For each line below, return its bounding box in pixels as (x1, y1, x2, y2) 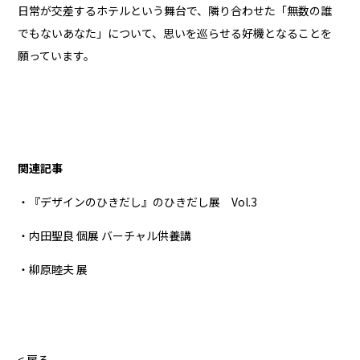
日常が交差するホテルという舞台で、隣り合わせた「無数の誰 (18, 2, 333, 18)
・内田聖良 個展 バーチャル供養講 (18, 227, 192, 243)
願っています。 (18, 47, 96, 63)
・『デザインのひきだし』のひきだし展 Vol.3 (18, 193, 258, 210)
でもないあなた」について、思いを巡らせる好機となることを (18, 24, 333, 41)
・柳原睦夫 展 (18, 260, 88, 277)
